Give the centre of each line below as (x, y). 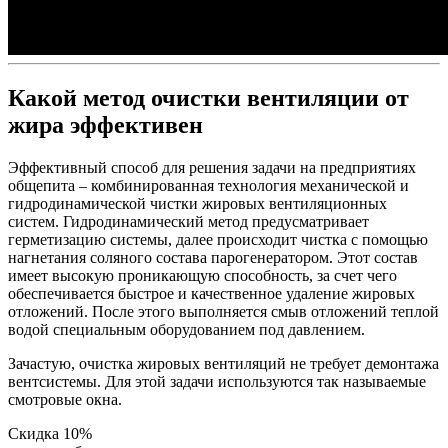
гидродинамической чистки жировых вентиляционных (197, 203)
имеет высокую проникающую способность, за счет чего (202, 275)
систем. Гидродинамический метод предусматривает (188, 221)
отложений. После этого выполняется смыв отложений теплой (223, 311)
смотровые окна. (65, 399)
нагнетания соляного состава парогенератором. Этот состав (213, 257)
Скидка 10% (50, 433)
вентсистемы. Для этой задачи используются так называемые (217, 381)
